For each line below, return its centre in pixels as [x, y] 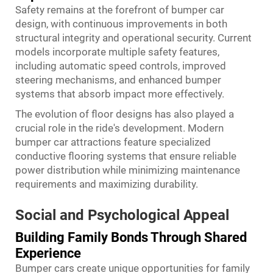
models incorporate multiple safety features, [117, 52]
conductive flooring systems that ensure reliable [126, 156]
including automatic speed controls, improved [121, 66]
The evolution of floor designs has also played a [125, 114]
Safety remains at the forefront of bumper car [120, 10]
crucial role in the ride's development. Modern [119, 128]
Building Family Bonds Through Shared [131, 237]
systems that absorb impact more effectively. [120, 94]
